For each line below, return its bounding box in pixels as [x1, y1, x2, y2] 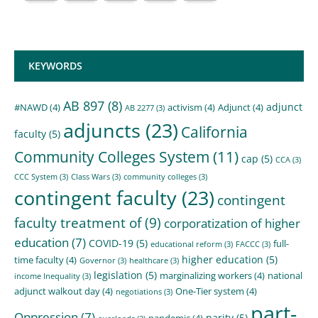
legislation [94, 268, 143, 282]
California [181, 121, 248, 142]
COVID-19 [89, 236, 133, 250]
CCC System [14, 171, 57, 182]
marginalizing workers [160, 268, 252, 282]
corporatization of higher [164, 214, 300, 231]
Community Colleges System [14, 146, 209, 167]
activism [168, 100, 202, 114]
